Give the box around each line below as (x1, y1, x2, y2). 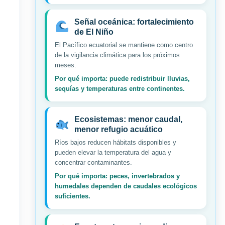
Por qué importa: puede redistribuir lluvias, (55, 75, 190, 83)
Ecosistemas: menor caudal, (74, 115, 182, 124)
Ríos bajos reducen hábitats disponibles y (55, 139, 176, 147)
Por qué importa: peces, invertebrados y (55, 172, 180, 180)
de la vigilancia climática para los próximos (55, 51, 180, 59)
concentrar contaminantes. (55, 159, 132, 167)
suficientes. (55, 192, 90, 200)
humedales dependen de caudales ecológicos (55, 182, 197, 190)
